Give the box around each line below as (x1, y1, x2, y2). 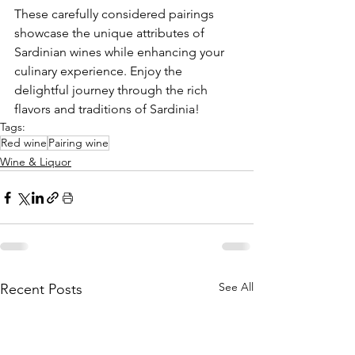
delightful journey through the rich (14, 82, 211, 98)
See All (219, 280, 254, 295)
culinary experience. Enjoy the (14, 63, 185, 79)
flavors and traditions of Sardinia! (14, 101, 200, 117)
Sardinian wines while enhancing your (14, 44, 227, 60)
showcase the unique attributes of (14, 25, 208, 41)
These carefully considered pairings (14, 6, 217, 22)
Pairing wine (48, 136, 109, 151)
